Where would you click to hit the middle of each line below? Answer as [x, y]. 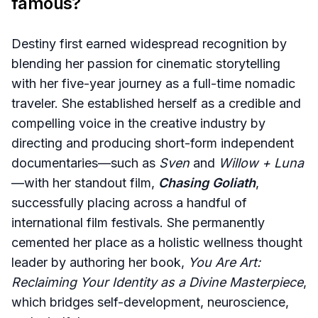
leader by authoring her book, [100, 263]
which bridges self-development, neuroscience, [150, 302]
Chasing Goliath [207, 183]
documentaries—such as [85, 163]
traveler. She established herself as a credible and [156, 104]
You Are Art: [224, 263]
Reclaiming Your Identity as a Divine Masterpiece [157, 283]
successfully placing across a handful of [129, 203]
